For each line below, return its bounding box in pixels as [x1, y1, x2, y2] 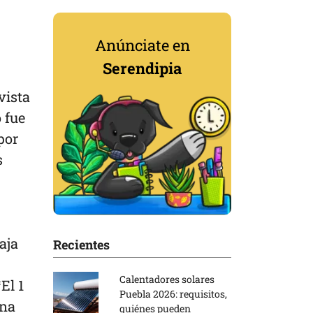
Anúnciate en [94, 34, 190, 55]
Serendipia [103, 57, 182, 78]
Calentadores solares [119, 272, 214, 286]
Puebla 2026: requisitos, [119, 286, 227, 300]
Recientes [53, 235, 110, 253]
